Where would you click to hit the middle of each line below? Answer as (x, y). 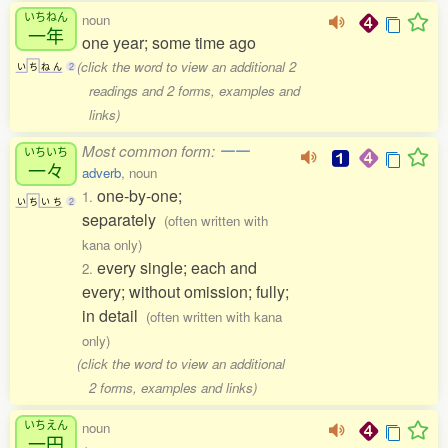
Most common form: (150, 151)
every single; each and (177, 268)
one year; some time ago (169, 43)
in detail (114, 316)
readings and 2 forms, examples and (194, 91)
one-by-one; (139, 196)
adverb (101, 173)
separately (123, 220)
